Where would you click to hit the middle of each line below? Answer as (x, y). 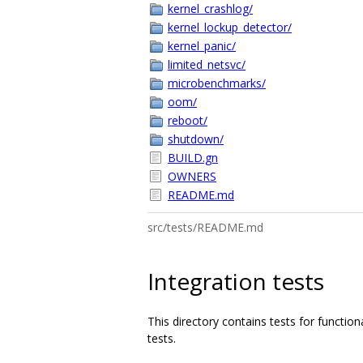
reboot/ (188, 120)
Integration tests (236, 281)
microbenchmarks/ (217, 83)
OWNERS (192, 176)
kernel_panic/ (202, 46)
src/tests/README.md (205, 227)
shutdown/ (196, 139)
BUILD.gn (193, 158)
